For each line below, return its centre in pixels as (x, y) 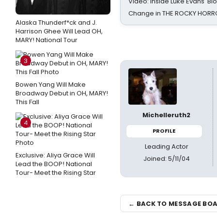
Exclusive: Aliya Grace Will (55, 155)
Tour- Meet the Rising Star (56, 173)
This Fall (27, 102)
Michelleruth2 (167, 115)
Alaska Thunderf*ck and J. (56, 23)
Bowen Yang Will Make (51, 85)
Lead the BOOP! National (54, 164)
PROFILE (164, 131)
